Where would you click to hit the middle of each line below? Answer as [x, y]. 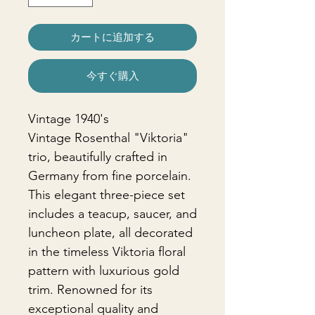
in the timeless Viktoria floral [107, 252]
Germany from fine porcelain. [110, 176]
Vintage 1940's [69, 119]
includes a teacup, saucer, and [112, 214]
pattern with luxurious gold [104, 271]
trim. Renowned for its [90, 290]
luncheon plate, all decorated [110, 233]
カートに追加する [112, 37]
